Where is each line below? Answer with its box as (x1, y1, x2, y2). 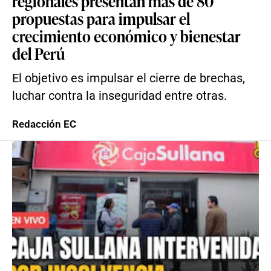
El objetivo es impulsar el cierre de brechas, (12, 71, 245, 85)
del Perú (12, 42, 65, 64)
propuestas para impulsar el (12, 7, 190, 29)
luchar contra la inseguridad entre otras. (12, 89, 227, 103)
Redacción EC (12, 118, 76, 130)
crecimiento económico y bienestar (12, 25, 241, 47)
